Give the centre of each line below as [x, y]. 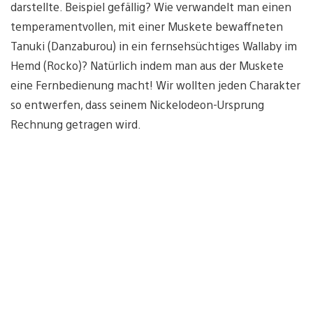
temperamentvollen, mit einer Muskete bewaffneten [147, 26]
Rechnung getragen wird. [76, 124]
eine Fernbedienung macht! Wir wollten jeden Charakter [155, 85]
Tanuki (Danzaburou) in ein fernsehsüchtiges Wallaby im [154, 45]
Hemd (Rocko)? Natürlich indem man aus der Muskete [147, 65]
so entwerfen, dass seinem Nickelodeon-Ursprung [137, 104]
